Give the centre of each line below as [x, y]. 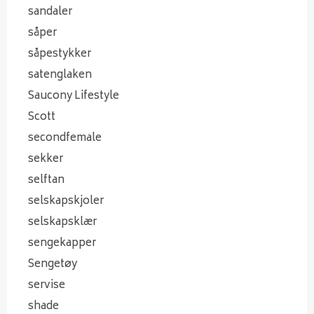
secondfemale [65, 138]
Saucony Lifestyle [74, 96]
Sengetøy [53, 264]
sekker [46, 159]
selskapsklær [62, 222]
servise [47, 285]
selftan [46, 180]
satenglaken [60, 75]
